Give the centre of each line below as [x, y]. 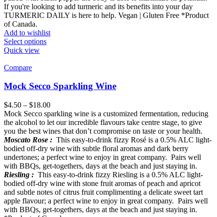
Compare [18, 67]
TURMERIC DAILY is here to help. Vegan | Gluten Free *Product [106, 15]
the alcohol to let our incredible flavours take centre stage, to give [103, 123]
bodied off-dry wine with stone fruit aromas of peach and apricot [102, 184]
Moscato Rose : [28, 140]
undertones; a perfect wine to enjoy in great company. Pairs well [102, 157]
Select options [25, 41]
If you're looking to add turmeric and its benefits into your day [98, 6]
